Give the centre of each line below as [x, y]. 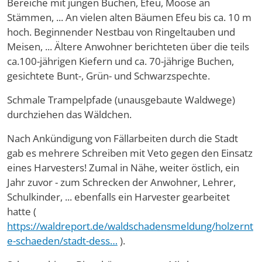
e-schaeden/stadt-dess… [62, 241]
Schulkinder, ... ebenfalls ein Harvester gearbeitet [118, 197]
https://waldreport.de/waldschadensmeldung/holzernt [130, 226]
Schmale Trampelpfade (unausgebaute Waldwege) [121, 100]
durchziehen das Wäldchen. [69, 114]
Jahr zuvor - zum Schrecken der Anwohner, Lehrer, [121, 182]
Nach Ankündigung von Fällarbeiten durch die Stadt [123, 138]
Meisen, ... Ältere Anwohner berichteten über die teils [128, 46]
